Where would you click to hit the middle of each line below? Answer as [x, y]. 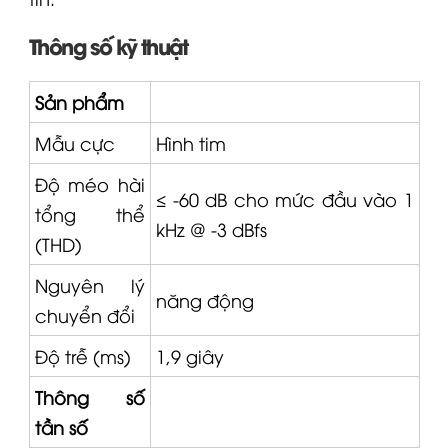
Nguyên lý [89, 265]
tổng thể [89, 194]
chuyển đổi [84, 295]
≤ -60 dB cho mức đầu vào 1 [284, 179]
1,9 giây [189, 336]
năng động [204, 280]
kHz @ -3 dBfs [211, 209]
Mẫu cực [74, 123]
